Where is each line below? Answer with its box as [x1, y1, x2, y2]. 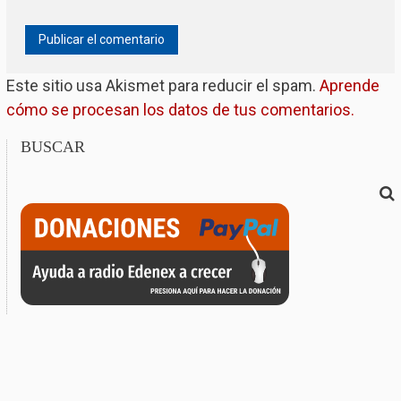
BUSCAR [20, 138, 85, 157]
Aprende [319, 76, 380, 96]
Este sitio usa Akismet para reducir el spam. [5, 76, 320, 96]
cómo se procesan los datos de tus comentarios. [5, 100, 354, 120]
